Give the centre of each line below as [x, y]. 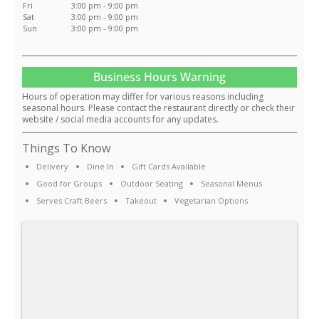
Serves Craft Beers [72, 201]
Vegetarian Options [211, 201]
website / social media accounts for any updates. [120, 120]
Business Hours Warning [159, 77]
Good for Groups [69, 184]
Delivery [53, 167]
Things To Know [66, 148]
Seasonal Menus [231, 184]
